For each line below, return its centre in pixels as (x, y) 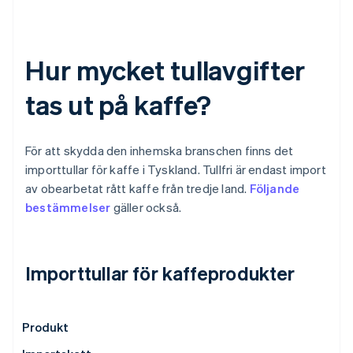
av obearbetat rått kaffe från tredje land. (137, 189)
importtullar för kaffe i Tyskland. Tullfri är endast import (176, 170)
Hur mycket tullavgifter (165, 70)
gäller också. (146, 208)
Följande (275, 189)
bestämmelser (68, 208)
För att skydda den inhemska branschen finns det (160, 151)
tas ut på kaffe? (119, 105)
